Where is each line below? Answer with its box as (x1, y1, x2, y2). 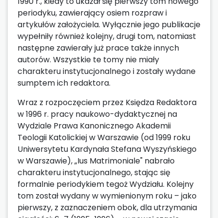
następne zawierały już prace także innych (18, 42, 179, 54)
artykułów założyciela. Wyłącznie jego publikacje (18, 18, 200, 30)
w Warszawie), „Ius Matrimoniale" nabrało (18, 155, 175, 166)
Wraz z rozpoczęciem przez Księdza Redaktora (18, 96, 197, 108)
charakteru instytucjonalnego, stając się (18, 166, 170, 178)
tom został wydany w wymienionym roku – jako (18, 190, 197, 201)
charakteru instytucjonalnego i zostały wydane (18, 65, 196, 77)
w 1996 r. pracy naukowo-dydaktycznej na (18, 108, 177, 120)
